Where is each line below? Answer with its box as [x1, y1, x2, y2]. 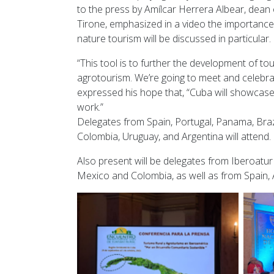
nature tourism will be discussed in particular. [77, 32, 271, 45]
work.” [77, 100, 103, 114]
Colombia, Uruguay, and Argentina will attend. [77, 130, 271, 143]
